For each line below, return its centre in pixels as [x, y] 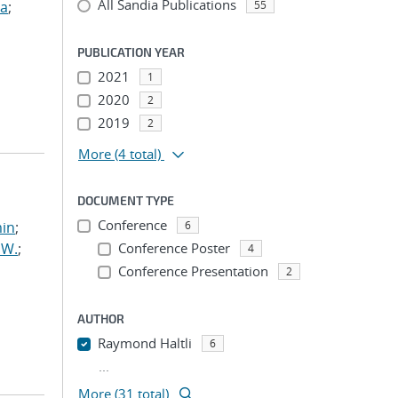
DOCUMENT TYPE [126, 200]
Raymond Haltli [144, 343]
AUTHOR [101, 318]
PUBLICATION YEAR [131, 52]
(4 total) [138, 154]
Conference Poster [174, 248]
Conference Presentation [193, 271]
